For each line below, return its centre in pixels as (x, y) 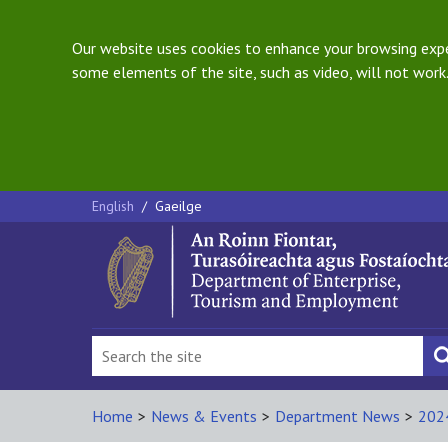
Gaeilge (178, 206)
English (115, 206)
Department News (337, 416)
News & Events (204, 416)
